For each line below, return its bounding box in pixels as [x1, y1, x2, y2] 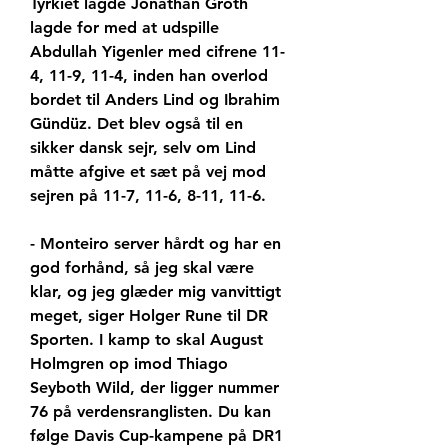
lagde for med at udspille [30, 18, 219, 38]
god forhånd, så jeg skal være [30, 258, 254, 278]
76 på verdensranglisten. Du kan [30, 402, 271, 422]
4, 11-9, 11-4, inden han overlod [30, 66, 268, 86]
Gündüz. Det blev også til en [30, 114, 243, 134]
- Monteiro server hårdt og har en [30, 234, 281, 254]
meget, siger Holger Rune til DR [30, 306, 268, 326]
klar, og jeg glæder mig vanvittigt [30, 282, 281, 302]
